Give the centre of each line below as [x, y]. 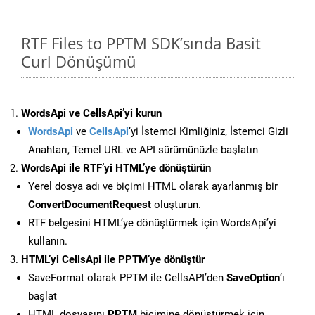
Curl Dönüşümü [79, 62]
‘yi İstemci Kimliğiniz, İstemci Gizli [208, 132]
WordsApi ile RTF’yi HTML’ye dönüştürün [116, 168]
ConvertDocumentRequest [90, 205]
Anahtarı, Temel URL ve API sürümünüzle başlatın [143, 150]
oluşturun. [176, 205]
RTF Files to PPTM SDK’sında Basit [141, 43]
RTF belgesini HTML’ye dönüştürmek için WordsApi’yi [152, 223]
